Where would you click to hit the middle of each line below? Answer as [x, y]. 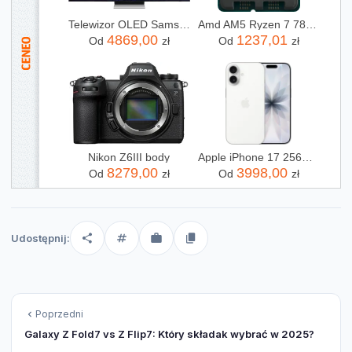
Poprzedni [59, 314]
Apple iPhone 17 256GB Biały [307, 158]
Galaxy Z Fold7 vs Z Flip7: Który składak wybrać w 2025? [169, 334]
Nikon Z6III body [129, 158]
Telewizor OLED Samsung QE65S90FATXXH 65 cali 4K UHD [184, 25]
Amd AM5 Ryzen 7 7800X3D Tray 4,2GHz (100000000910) [311, 25]
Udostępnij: [40, 238]
